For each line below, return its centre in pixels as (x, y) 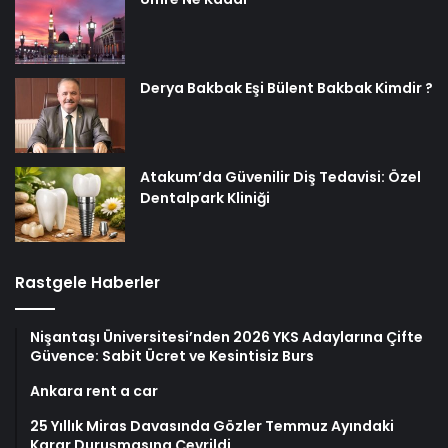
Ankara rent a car (94, 391)
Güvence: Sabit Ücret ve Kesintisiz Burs (172, 356)
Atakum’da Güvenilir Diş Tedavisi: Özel (280, 177)
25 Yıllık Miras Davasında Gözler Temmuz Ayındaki (212, 426)
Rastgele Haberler (87, 283)
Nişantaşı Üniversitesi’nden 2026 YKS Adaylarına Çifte (226, 337)
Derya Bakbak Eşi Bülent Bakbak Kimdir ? (286, 88)
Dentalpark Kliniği (205, 198)
